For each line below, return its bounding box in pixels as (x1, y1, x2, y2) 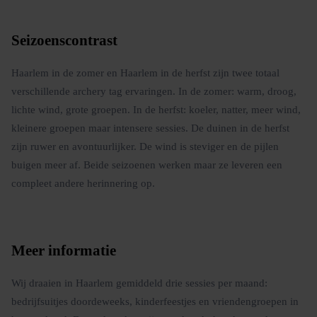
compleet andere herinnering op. (11, 176, 155, 189)
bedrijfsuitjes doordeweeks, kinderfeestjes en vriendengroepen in (11, 294, 299, 307)
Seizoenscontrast (11, 32, 117, 48)
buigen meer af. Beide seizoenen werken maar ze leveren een (11, 158, 282, 171)
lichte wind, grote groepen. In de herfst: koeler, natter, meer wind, (11, 103, 301, 115)
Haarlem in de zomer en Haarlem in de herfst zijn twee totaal (11, 66, 279, 79)
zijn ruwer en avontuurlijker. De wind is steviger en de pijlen (11, 139, 279, 152)
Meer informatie (11, 242, 116, 258)
